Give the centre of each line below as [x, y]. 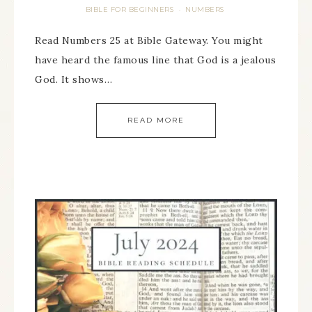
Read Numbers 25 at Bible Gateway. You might [149, 40]
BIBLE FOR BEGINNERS [129, 9]
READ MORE [156, 120]
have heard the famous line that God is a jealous [155, 60]
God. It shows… [73, 79]
